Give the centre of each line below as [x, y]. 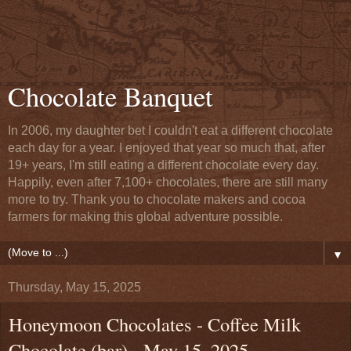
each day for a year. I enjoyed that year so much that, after [166, 148]
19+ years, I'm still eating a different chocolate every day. [163, 165]
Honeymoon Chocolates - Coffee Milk [155, 324]
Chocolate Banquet [110, 96]
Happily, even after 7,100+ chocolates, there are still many [168, 182]
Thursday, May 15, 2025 [74, 287]
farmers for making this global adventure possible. [145, 217]
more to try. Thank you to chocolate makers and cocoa [157, 199]
